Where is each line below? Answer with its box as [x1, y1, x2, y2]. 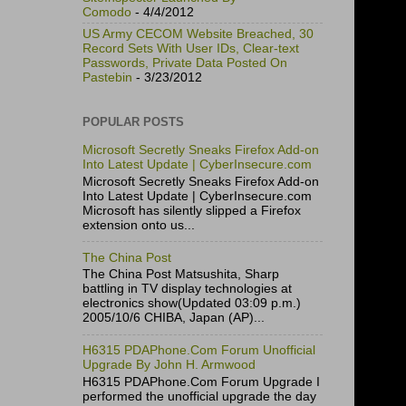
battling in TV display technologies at [82, 282, 292, 296]
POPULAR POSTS [82, 115, 184, 129]
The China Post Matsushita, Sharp [82, 267, 279, 282]
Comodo [82, 5, 131, 19]
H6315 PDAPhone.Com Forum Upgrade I [82, 374, 320, 389]
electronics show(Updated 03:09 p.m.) [82, 296, 301, 311]
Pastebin [82, 70, 132, 84]
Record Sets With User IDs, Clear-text [82, 41, 299, 55]
